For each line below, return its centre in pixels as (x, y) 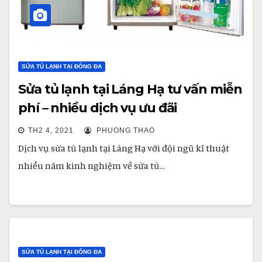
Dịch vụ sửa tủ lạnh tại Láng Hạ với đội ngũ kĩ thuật (124, 148)
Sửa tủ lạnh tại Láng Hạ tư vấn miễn (130, 89)
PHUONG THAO (125, 130)
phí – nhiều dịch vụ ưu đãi (98, 108)
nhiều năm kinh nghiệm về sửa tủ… (92, 166)
